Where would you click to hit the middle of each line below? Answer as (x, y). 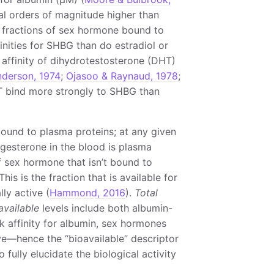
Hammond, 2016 (87, 192)
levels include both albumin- (106, 208)
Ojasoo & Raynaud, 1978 (122, 76)
